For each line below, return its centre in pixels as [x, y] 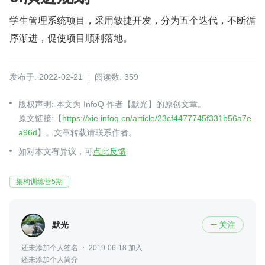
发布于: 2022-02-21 [46, 77]
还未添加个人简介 [50, 259]
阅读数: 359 [117, 77]
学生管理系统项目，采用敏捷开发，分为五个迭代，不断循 [132, 20]
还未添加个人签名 [50, 248]
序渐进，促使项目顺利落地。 [71, 37]
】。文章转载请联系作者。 [87, 132]
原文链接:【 [40, 118]
